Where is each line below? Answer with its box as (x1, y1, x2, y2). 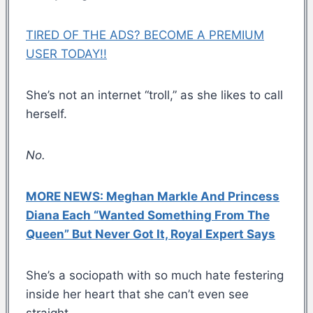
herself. (26, 106, 67, 121)
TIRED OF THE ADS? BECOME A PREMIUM (26, 27, 264, 42)
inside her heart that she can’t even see (26, 286, 249, 301)
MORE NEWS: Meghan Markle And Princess (26, 189, 279, 203)
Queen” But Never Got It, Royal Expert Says (26, 226, 275, 241)
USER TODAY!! (26, 46, 107, 61)
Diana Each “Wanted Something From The (26, 208, 270, 222)
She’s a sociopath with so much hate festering (26, 268, 284, 282)
